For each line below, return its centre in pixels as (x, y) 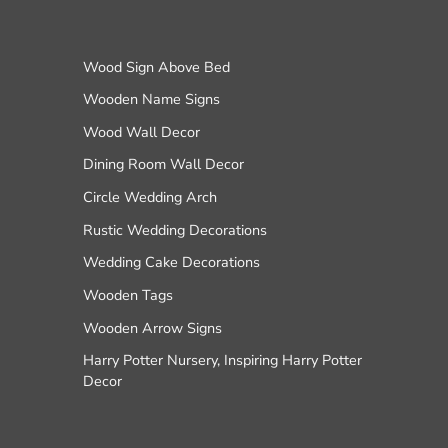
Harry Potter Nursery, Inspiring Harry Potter (222, 360)
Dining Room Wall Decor (163, 164)
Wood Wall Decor (141, 131)
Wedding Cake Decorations (171, 262)
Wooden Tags (127, 294)
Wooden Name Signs (151, 99)
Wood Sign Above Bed (156, 66)
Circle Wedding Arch (149, 197)
